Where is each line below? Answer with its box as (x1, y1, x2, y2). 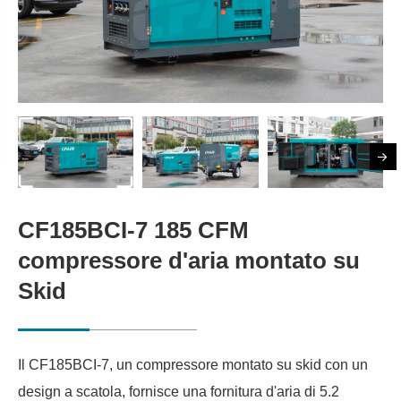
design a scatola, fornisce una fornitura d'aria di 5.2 (18, 383, 339, 399)
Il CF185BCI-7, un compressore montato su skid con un (18, 356, 368, 372)
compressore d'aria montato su (18, 246, 360, 274)
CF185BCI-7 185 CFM (18, 216, 249, 243)
